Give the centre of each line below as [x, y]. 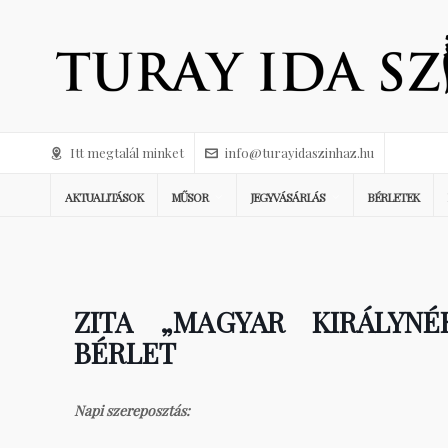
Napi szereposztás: [132, 410]
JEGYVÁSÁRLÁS [287, 197]
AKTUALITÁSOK [104, 197]
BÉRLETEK [393, 197]
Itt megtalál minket [127, 152]
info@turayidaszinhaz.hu [299, 152]
